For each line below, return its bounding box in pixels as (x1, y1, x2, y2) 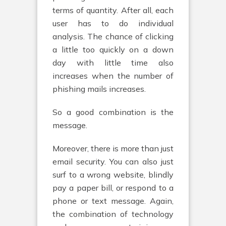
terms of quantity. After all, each (52, 5, 174, 15)
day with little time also (52, 58, 174, 68)
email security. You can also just (52, 156, 174, 166)
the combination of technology (52, 209, 174, 219)
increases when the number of (52, 71, 174, 81)
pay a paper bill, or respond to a (52, 183, 174, 193)
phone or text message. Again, (52, 196, 174, 206)
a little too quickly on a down (52, 44, 174, 54)
